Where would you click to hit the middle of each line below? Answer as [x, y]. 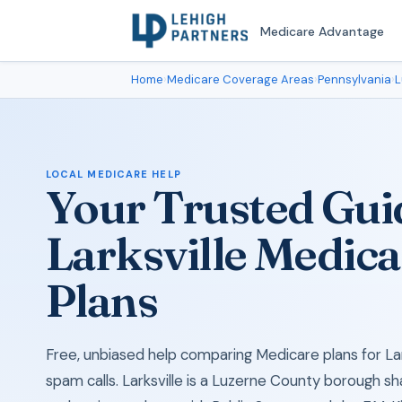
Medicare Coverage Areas [240, 79]
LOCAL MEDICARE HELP [113, 174]
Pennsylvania [354, 79]
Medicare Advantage [322, 31]
